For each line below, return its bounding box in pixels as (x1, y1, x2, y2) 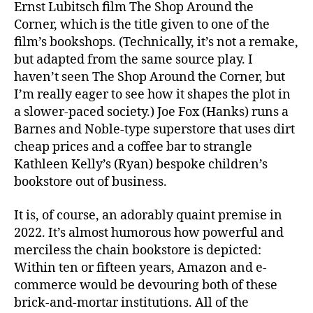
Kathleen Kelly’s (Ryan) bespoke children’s (14, 156, 268, 173)
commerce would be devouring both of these (14, 277, 277, 293)
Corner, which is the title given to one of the (14, 17, 270, 34)
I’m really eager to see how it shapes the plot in (14, 87, 291, 103)
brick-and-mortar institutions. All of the (14, 294, 249, 311)
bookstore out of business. (14, 174, 167, 191)
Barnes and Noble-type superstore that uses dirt (14, 122, 295, 138)
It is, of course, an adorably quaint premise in (14, 207, 282, 224)
